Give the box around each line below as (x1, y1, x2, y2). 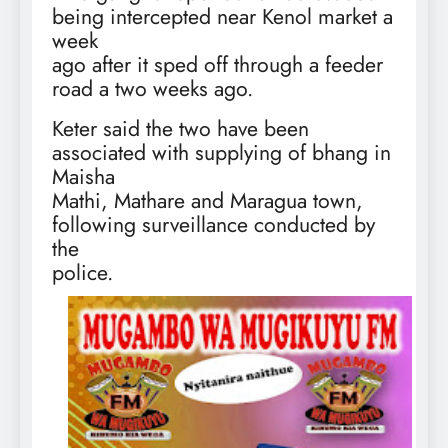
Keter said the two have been (52, 112, 309, 144)
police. (52, 256, 113, 288)
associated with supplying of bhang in (52, 136, 391, 168)
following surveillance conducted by (52, 208, 375, 240)
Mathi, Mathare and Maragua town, (52, 184, 363, 216)
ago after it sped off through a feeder (52, 48, 383, 80)
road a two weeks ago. (52, 72, 253, 104)
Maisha (52, 160, 115, 192)
